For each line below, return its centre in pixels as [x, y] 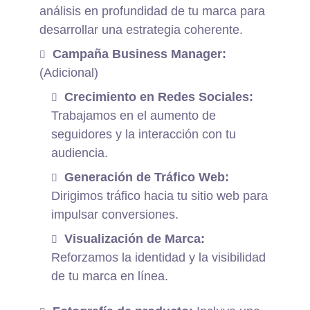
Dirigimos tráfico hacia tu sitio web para [160, 196]
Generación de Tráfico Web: [147, 177]
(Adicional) [69, 73]
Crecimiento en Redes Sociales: [159, 97]
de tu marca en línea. [110, 276]
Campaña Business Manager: [140, 54]
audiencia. [80, 153]
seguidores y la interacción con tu [144, 135]
